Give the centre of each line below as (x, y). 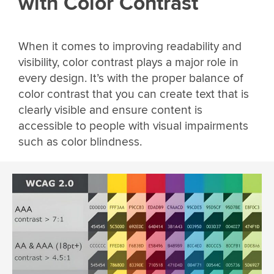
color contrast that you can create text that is (134, 94)
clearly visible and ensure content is (110, 110)
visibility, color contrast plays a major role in (128, 62)
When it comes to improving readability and (130, 46)
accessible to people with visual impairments (133, 126)
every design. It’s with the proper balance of (131, 78)
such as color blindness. (80, 142)
